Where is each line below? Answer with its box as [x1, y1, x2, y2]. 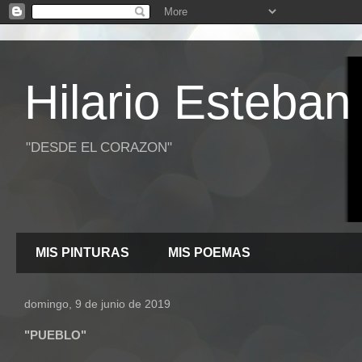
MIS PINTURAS [36, 246, 129, 259]
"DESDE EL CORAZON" [26, 140, 172, 155]
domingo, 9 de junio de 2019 [24, 297, 170, 310]
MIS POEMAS [168, 246, 250, 259]
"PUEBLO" [24, 328, 86, 342]
